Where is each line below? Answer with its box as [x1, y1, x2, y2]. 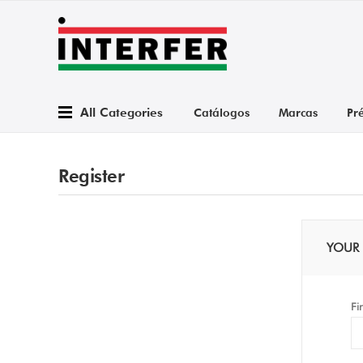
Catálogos [193, 106, 250, 119]
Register [58, 165, 124, 186]
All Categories [79, 105, 163, 120]
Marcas [278, 106, 318, 119]
